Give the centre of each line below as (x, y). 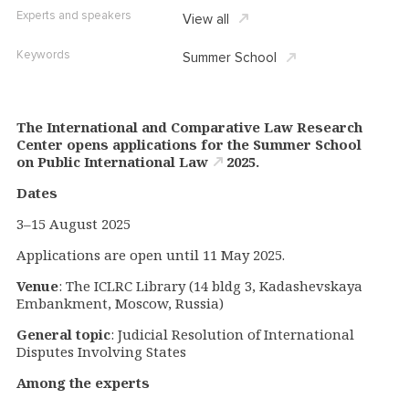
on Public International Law (112, 162)
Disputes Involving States (101, 352)
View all (205, 19)
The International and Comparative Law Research (189, 127)
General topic (63, 335)
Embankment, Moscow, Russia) (120, 304)
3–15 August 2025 (73, 224)
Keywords (43, 55)
